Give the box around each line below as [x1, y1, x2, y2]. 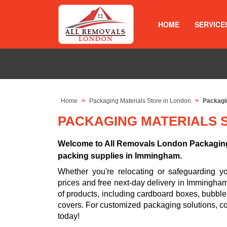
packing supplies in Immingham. [58, 152, 182, 161]
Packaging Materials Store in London [89, 97, 192, 105]
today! [58, 212, 80, 221]
